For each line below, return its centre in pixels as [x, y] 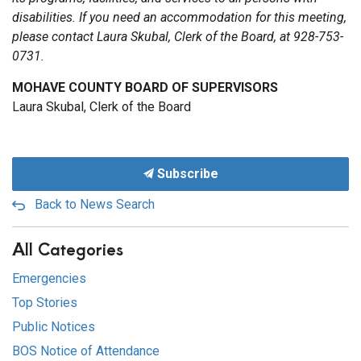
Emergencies [49, 278]
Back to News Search [95, 204]
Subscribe [186, 174]
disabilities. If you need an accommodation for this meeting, [179, 17]
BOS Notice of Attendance [86, 351]
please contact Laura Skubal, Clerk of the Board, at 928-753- [178, 37]
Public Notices [54, 327]
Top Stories [45, 303]
